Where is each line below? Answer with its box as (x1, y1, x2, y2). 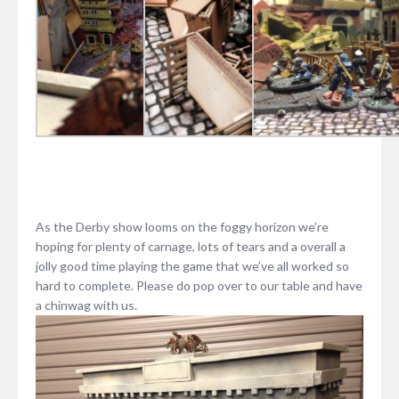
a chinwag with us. (36, 297, 137, 313)
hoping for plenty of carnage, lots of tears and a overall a (36, 239, 346, 255)
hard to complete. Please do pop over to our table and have (36, 278, 362, 294)
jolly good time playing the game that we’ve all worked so (36, 258, 349, 274)
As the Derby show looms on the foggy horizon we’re (36, 219, 329, 235)
